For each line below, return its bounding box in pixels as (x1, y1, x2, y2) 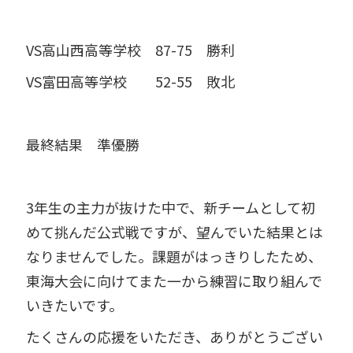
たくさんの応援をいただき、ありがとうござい (25, 325, 323, 347)
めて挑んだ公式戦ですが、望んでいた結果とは (25, 221, 323, 242)
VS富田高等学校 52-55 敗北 (25, 71, 235, 92)
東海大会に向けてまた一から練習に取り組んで (25, 269, 322, 291)
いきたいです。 (25, 294, 123, 315)
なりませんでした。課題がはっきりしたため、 (25, 245, 322, 266)
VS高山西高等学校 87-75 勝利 (25, 39, 235, 61)
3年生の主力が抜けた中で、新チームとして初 (25, 196, 315, 217)
